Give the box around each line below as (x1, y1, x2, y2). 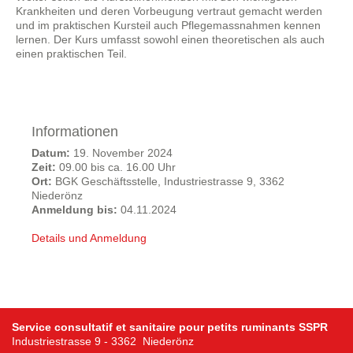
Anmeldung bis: (32, 203, 117, 216)
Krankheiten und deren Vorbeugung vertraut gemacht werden (16, 5, 322, 17)
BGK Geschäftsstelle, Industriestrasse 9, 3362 (52, 175, 284, 188)
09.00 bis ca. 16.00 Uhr (56, 161, 176, 173)
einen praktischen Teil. (16, 47, 127, 60)
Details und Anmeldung (32, 232, 147, 244)
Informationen (32, 124, 118, 139)
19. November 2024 (70, 147, 173, 159)
